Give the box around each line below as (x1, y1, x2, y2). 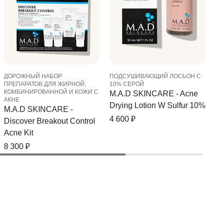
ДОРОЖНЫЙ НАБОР (3, 73, 62, 80)
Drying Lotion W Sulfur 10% (109, 101, 206, 110)
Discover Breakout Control (3, 117, 95, 126)
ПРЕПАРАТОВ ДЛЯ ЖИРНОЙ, (3, 81, 86, 88)
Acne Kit (3, 129, 33, 137)
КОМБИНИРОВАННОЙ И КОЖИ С (3, 88, 98, 96)
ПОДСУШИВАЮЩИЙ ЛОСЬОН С (109, 73, 201, 80)
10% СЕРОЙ (109, 81, 145, 88)
